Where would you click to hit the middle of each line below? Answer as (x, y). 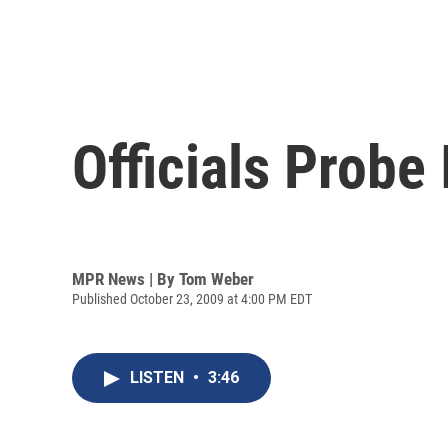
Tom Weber (216, 278)
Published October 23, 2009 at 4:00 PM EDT (192, 298)
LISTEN (159, 378)
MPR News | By (125, 278)
